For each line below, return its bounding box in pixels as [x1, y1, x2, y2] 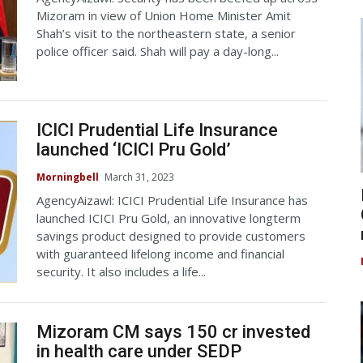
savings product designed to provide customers [36, 227, 305, 244]
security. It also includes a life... [36, 263, 206, 280]
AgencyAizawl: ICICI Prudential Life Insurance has [36, 191, 308, 208]
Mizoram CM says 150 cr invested [36, 322, 310, 343]
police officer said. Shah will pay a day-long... [36, 43, 279, 60]
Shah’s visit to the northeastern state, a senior [36, 25, 296, 42]
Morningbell [36, 169, 99, 184]
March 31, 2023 [105, 169, 174, 184]
